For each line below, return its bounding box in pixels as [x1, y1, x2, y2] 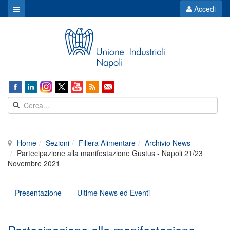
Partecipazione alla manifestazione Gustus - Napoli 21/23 [17, 148, 203, 158]
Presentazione [15, 187, 62, 198]
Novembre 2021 [8, 158, 60, 168]
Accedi [191, 4, 216, 14]
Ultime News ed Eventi [77, 187, 150, 198]
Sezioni [46, 138, 69, 148]
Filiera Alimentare [79, 138, 136, 148]
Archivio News [145, 138, 190, 148]
